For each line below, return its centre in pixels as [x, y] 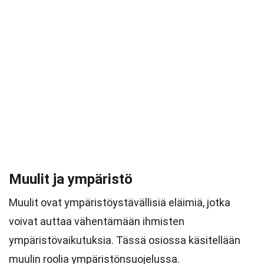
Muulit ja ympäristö [71, 179]
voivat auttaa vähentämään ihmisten [97, 221]
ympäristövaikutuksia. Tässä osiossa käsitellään [125, 240]
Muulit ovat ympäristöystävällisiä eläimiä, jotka [120, 202]
